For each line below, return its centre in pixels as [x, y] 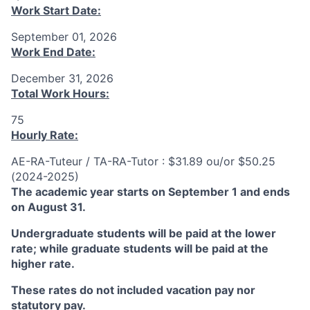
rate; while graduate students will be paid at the [140, 248]
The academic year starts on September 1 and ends [151, 192]
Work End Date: [53, 52]
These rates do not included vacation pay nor [133, 290]
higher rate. [43, 264]
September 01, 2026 [64, 37]
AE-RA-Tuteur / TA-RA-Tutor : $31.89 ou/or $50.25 [143, 161]
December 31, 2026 [62, 78]
